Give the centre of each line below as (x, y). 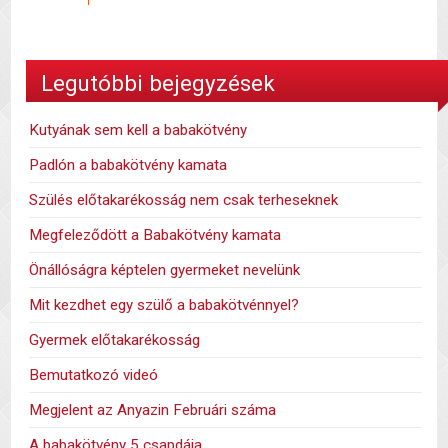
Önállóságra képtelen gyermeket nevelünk (165, 270)
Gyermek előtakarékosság (115, 340)
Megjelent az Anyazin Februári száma (153, 410)
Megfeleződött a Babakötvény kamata (155, 235)
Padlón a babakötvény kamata (128, 165)
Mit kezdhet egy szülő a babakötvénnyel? (164, 305)
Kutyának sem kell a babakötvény (138, 130)
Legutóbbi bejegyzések (158, 83)
